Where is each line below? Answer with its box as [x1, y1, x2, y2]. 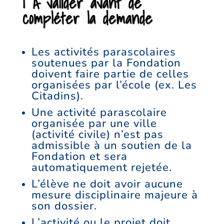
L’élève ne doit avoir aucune [31, 176, 183, 192]
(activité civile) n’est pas [31, 127, 163, 142]
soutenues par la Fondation [31, 55, 181, 71]
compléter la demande [22, 6, 152, 31]
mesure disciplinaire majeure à [31, 187, 198, 203]
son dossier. [31, 198, 97, 214]
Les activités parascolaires [31, 44, 176, 60]
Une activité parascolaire [31, 105, 167, 120]
